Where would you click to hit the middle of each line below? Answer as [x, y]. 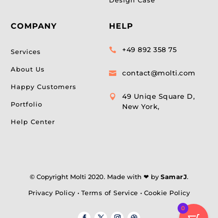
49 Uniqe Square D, [159, 96]
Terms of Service [109, 192]
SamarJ [174, 176]
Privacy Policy [52, 192]
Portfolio [27, 104]
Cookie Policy [167, 192]
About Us [28, 69]
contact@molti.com [159, 73]
